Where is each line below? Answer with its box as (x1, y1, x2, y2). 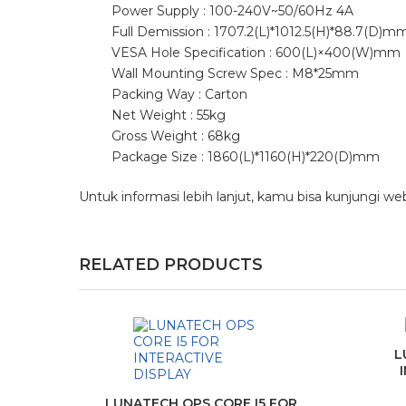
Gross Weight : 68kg (111, 128, 240, 144)
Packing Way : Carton (111, 86, 247, 102)
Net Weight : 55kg (111, 107, 226, 123)
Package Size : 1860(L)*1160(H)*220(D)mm (111, 149, 380, 165)
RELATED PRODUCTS (79, 255, 263, 275)
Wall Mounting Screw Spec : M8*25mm (111, 65, 359, 82)
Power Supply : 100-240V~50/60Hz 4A (111, 3, 353, 19)
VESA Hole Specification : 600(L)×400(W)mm (111, 44, 401, 61)
